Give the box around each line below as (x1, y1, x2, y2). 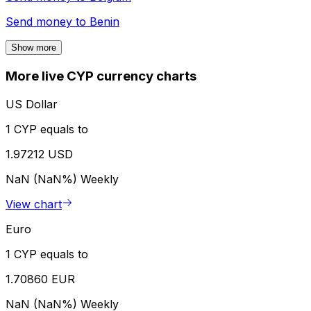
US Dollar (6, 96, 58, 111)
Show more (11, 42, 56, 53)
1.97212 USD (6, 146, 73, 161)
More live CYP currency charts (6, 68, 196, 85)
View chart (6, 196, 62, 211)
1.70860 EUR (6, 271, 75, 286)
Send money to (6, 15, 90, 29)
